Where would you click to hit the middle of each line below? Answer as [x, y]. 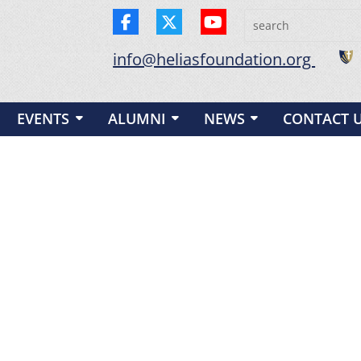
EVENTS [43, 118]
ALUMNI [137, 118]
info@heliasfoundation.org [214, 59]
